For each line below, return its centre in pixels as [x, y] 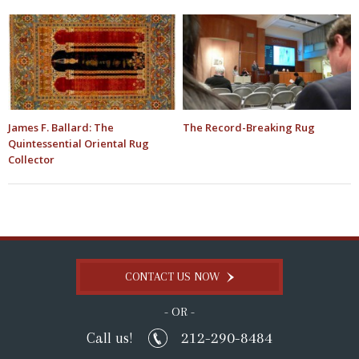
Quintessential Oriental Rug [79, 143]
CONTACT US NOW [174, 277]
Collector [31, 159]
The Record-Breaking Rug [249, 127]
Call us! [110, 339]
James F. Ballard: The [61, 127]
